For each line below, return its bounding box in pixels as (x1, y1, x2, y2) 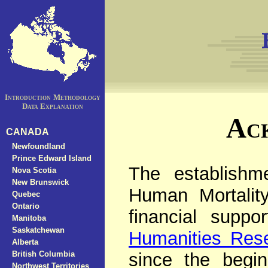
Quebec (12, 189, 40, 199)
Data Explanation (22, 102, 83, 111)
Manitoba (12, 213, 46, 223)
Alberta (12, 237, 38, 246)
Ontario (12, 201, 39, 211)
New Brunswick (12, 177, 69, 187)
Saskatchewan (12, 225, 65, 234)
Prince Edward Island (12, 153, 92, 163)
